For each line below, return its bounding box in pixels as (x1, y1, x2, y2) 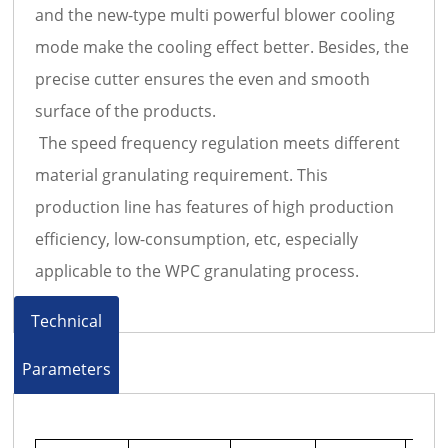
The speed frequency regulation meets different (35, 131, 401, 154)
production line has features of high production (35, 195, 395, 218)
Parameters (22, 357, 112, 380)
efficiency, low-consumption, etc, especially (35, 227, 359, 250)
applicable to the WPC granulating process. (35, 259, 360, 282)
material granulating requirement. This (35, 163, 329, 186)
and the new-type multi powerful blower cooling (35, 3, 396, 26)
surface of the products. (35, 99, 221, 122)
